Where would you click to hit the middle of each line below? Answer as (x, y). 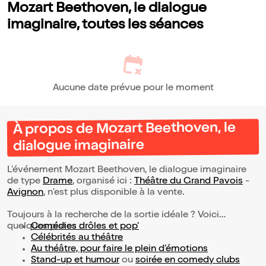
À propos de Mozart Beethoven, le (124, 130)
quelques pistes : (44, 227)
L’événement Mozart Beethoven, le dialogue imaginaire (127, 171)
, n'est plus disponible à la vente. (115, 193)
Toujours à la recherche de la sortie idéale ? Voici (113, 216)
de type (25, 182)
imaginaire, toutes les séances (105, 26)
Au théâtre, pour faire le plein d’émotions (119, 250)
